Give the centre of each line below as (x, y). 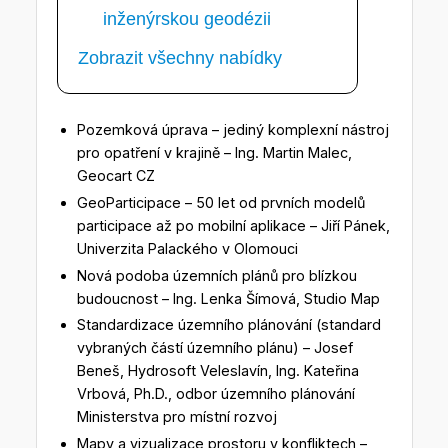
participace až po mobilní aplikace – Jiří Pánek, (233, 226)
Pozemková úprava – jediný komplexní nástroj (232, 130)
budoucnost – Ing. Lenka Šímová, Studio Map (228, 298)
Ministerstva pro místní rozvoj (176, 417)
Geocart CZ (115, 176)
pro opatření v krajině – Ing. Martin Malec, (214, 153)
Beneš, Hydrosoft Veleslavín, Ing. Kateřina (217, 371)
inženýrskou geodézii (186, 19)
